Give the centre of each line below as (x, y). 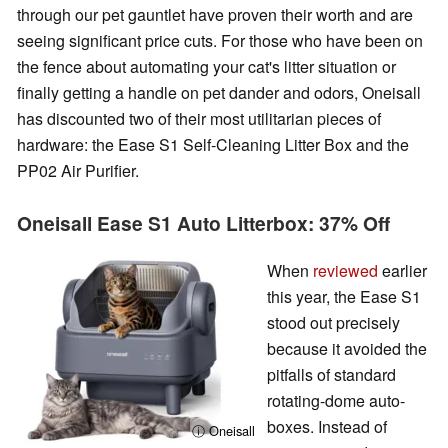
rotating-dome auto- (336, 401)
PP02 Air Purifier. (78, 171)
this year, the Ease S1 (344, 297)
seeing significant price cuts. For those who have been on (220, 41)
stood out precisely (333, 323)
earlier (402, 271)
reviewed (345, 271)
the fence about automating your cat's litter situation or (206, 67)
